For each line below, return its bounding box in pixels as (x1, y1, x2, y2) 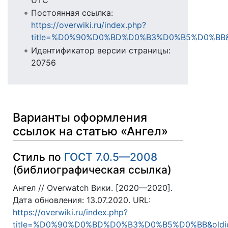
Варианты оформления (13, 110, 147, 125)
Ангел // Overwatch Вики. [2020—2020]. (13, 183, 173, 193)
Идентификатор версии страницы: (31, 45, 170, 55)
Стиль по (13, 150, 64, 163)
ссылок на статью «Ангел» (13, 124, 168, 139)
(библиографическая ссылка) (13, 163, 172, 176)
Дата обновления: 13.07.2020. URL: (13, 195, 151, 206)
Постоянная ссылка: (31, 8, 113, 18)
